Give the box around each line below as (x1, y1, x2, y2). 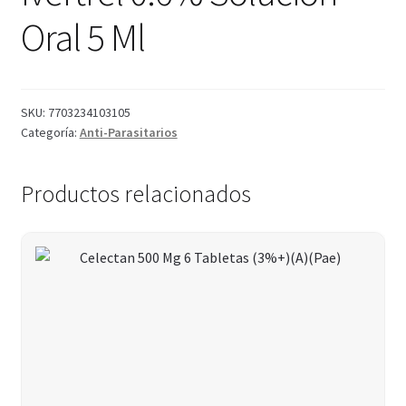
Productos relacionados (20, 179, 251, 209)
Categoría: (20, 124, 80, 141)
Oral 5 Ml (20, 14, 145, 62)
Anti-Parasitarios (79, 124, 178, 141)
